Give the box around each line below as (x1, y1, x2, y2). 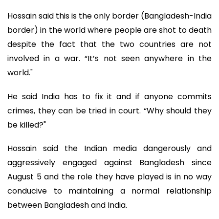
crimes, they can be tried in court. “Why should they (7, 105, 212, 116)
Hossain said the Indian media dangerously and (7, 143, 212, 154)
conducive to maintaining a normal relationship (7, 185, 212, 197)
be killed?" (7, 119, 46, 131)
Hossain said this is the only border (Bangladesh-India (7, 10, 212, 22)
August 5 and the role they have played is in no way (7, 171, 212, 183)
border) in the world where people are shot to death (7, 24, 212, 36)
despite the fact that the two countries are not (7, 39, 212, 50)
